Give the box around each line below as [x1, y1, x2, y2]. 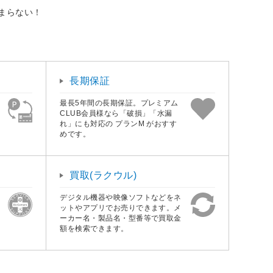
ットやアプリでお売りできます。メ [60, 203, 182, 212]
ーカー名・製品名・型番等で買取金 [60, 213, 182, 222]
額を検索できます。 [60, 224, 129, 233]
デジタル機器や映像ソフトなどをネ [60, 193, 182, 202]
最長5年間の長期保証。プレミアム [60, 98, 179, 107]
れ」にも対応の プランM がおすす [60, 119, 177, 128]
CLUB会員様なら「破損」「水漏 [60, 108, 172, 118]
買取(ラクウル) [69, 169, 137, 180]
